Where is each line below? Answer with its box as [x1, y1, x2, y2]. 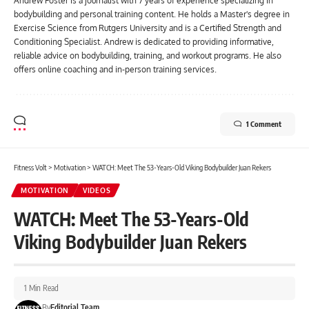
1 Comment [246, 119, 281, 128]
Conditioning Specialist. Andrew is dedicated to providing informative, [14, 36, 274, 47]
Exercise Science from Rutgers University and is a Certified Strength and [14, 22, 281, 33]
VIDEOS [83, 186, 111, 195]
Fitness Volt [14, 162, 47, 172]
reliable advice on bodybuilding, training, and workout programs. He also [14, 50, 281, 61]
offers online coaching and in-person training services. [14, 63, 217, 74]
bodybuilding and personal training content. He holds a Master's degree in [14, 8, 290, 19]
